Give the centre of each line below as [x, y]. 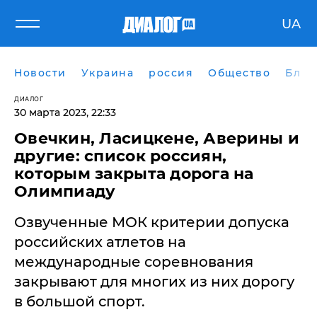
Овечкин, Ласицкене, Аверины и [157, 138]
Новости [40, 73]
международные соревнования [134, 262]
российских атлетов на [100, 242]
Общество [239, 73]
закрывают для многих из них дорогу [154, 282]
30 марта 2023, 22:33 [65, 113]
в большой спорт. [80, 301]
